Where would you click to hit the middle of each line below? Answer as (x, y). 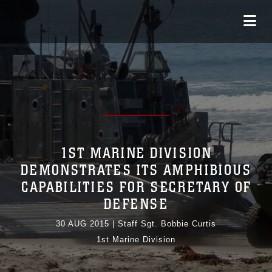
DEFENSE (136, 205)
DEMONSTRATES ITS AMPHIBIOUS (136, 171)
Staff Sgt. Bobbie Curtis (167, 224)
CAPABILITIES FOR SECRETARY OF (136, 188)
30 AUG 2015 (83, 224)
